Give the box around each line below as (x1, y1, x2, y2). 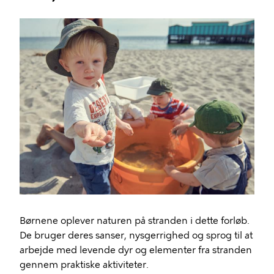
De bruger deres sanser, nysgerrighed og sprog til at (20, 229, 253, 241)
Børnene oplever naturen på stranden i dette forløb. (20, 215, 250, 226)
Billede (20, 20, 50, 31)
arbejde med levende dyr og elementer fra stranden (20, 244, 252, 256)
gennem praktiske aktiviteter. (20, 259, 151, 270)
